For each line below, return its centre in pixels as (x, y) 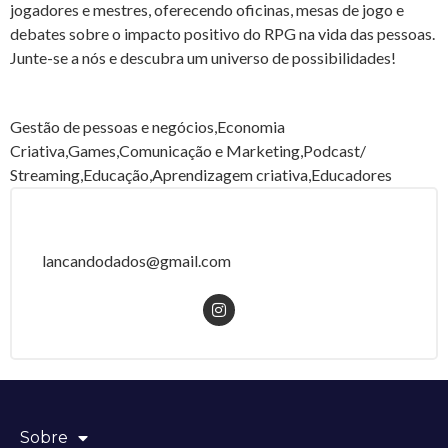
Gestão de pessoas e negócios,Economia (147, 126)
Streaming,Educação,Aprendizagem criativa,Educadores (201, 174)
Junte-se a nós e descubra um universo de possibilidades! (203, 58)
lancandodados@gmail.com (136, 260)
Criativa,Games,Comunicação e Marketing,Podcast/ (188, 150)
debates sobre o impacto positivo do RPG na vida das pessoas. (222, 34)
